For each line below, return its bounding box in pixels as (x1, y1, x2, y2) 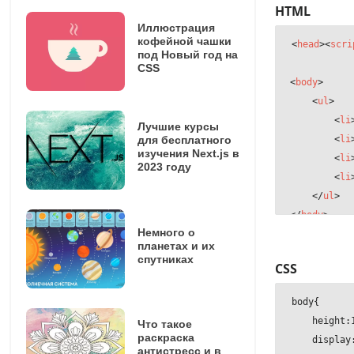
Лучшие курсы (137, 120, 219, 134)
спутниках (137, 252, 194, 265)
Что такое (137, 318, 192, 331)
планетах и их (137, 239, 215, 252)
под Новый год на (137, 48, 238, 62)
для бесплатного (137, 134, 232, 147)
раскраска (137, 331, 194, 345)
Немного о (137, 225, 195, 239)
